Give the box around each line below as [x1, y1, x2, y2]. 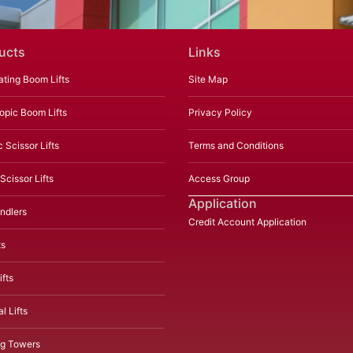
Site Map [188, 73, 228, 86]
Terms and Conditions [188, 139, 284, 152]
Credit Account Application [188, 216, 307, 229]
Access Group [188, 173, 250, 185]
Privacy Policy [188, 106, 252, 119]
